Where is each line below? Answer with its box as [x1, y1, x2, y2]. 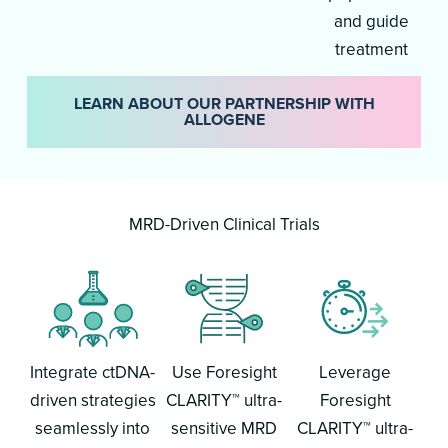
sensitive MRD [171, 415, 277, 441]
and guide [334, 9, 410, 35]
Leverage [319, 359, 392, 385]
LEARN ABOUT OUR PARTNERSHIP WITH [73, 91, 375, 115]
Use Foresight [171, 359, 277, 385]
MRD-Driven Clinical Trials [128, 211, 320, 237]
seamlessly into [35, 415, 151, 441]
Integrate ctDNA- [30, 359, 156, 385]
